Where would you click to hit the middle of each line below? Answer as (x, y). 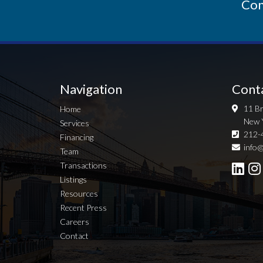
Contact (74, 236)
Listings (73, 180)
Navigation (91, 89)
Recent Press (83, 208)
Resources (79, 194)
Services (75, 123)
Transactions (83, 166)
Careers (75, 222)
